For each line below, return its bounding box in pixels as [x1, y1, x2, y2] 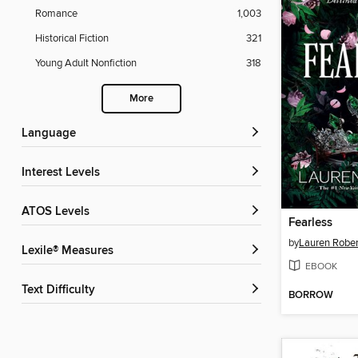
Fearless [288, 215, 332, 230]
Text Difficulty [27, 283, 95, 298]
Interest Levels [25, 165, 100, 181]
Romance [35, 7, 78, 21]
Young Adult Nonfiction [35, 57, 137, 70]
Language [28, 126, 76, 141]
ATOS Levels [29, 205, 89, 220]
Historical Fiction [35, 32, 109, 46]
